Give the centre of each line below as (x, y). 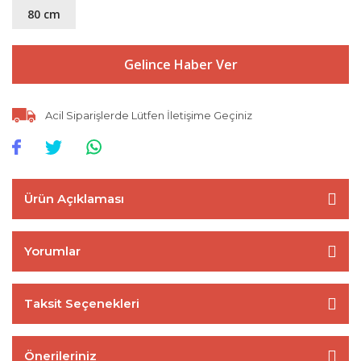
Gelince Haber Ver (180, 64)
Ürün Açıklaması (74, 199)
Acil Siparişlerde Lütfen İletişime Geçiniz (149, 115)
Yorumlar (52, 251)
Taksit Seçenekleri (82, 304)
